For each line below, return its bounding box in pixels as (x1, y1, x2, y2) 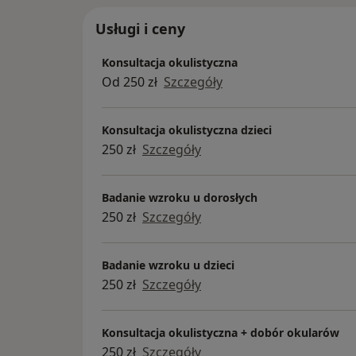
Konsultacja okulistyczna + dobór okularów (102, 325, 339, 341)
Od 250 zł (102, 73, 157, 91)
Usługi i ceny (95, 18, 185, 38)
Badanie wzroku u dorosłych (102, 190, 257, 206)
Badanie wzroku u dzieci (102, 257, 234, 273)
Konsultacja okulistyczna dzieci (102, 122, 272, 138)
